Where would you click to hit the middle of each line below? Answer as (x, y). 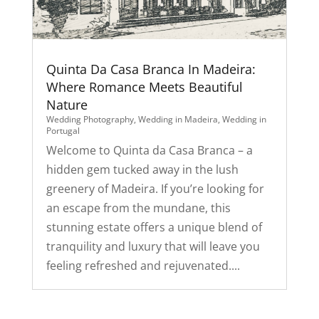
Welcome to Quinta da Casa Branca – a (149, 150)
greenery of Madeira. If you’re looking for (155, 188)
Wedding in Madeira (178, 119)
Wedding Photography (90, 119)
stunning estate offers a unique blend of (154, 227)
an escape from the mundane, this (138, 208)
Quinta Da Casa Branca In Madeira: (151, 69)
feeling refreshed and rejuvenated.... (143, 265)
